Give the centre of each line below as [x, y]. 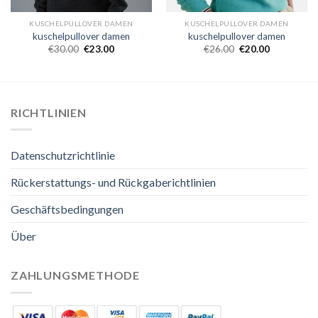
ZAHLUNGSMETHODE [75, 275]
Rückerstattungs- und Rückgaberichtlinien [113, 182]
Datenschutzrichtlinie [63, 155]
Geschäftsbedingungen [67, 209]
